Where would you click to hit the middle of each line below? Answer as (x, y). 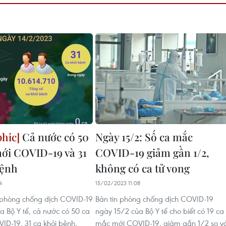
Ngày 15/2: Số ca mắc (144, 137)
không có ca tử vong (143, 168)
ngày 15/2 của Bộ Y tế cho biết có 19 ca (160, 211)
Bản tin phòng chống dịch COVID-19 (154, 199)
